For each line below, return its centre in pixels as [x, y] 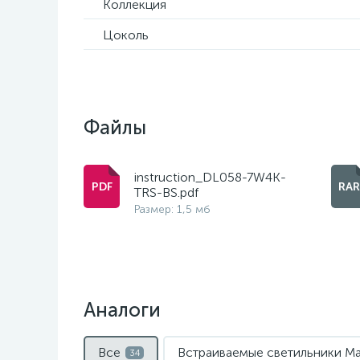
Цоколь [126, 35]
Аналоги [122, 310]
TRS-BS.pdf [166, 192]
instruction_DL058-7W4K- [210, 177]
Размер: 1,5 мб [172, 209]
